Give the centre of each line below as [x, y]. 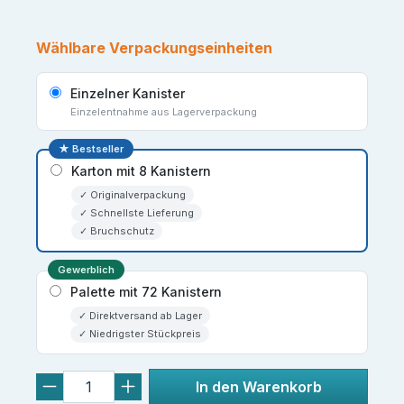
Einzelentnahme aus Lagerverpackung [164, 111]
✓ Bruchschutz [117, 230]
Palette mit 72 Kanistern [146, 291]
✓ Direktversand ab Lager [140, 315]
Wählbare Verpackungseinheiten [154, 47]
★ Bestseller [91, 148]
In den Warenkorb [258, 386]
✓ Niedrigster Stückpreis [140, 333]
